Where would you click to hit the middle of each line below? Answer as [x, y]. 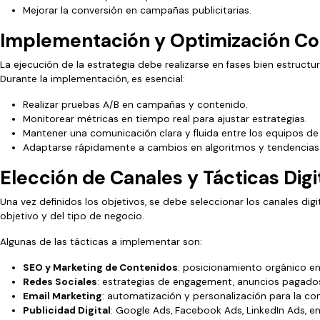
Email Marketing [62, 296]
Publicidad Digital [67, 310]
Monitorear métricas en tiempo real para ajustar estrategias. [165, 119]
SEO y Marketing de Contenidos [100, 267]
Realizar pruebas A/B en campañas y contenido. [135, 104]
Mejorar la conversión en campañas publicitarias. [137, 10]
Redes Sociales [60, 281]
